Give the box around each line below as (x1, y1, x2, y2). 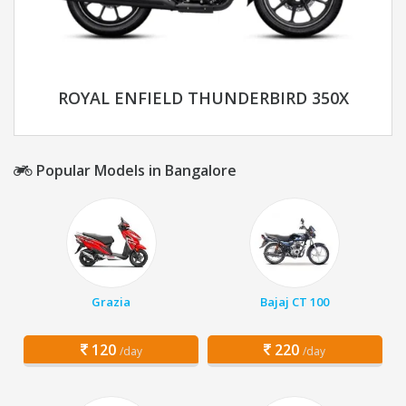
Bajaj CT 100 (260, 294, 330, 311)
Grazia (92, 294, 131, 311)
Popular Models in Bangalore (33, 160, 237, 181)
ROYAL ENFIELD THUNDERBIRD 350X (57, 87, 349, 110)
